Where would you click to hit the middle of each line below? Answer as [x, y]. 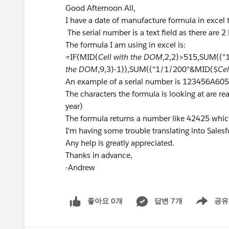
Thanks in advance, [99, 155]
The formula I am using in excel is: [125, 45]
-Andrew [80, 167]
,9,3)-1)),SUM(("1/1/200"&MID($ [158, 69]
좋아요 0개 [105, 201]
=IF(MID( [82, 57]
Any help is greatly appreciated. [120, 143]
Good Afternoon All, [100, 8]
